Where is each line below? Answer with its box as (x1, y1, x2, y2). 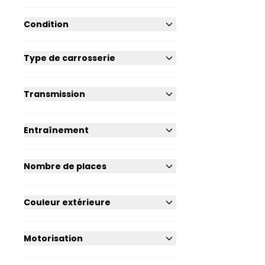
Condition (24, 18, 69, 31)
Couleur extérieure (24, 196, 111, 209)
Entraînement (24, 124, 89, 137)
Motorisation (24, 232, 83, 245)
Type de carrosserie (24, 52, 115, 64)
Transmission (24, 88, 85, 101)
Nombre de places (24, 160, 106, 173)
